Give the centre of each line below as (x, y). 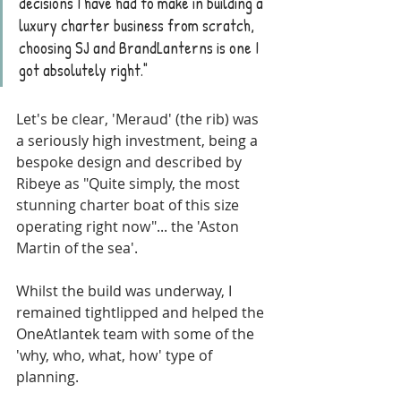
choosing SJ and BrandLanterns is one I (141, 48)
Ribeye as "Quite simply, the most (130, 183)
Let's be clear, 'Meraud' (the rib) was (139, 119)
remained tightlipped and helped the (142, 312)
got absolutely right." (83, 70)
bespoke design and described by (131, 162)
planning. (49, 377)
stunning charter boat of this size (129, 205)
